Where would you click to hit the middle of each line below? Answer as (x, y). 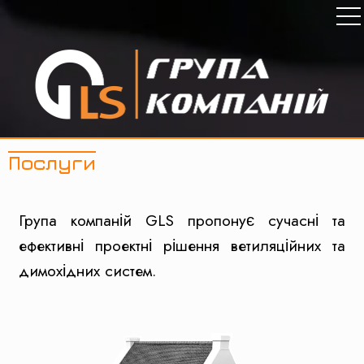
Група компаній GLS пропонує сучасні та (182, 220)
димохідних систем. (87, 270)
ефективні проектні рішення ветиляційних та (182, 245)
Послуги (52, 162)
